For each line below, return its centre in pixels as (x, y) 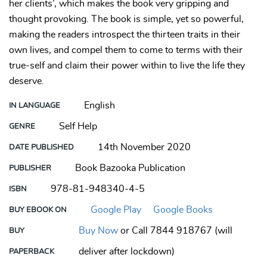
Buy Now (98, 231)
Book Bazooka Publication (130, 168)
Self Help (78, 127)
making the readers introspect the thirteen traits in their (125, 35)
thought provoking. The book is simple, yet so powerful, (126, 19)
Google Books (183, 210)
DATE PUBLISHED (41, 148)
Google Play (117, 210)
